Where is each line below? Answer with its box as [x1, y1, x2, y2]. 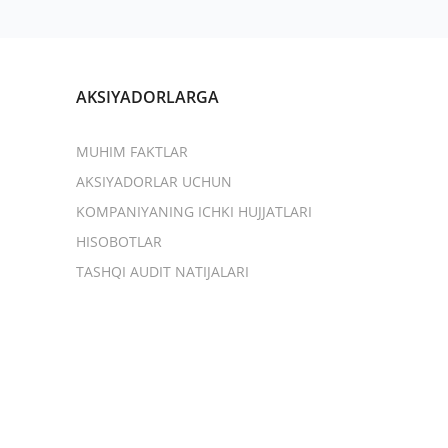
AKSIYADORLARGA [76, 86, 219, 108]
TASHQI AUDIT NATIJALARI [76, 262, 249, 281]
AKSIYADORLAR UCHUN [76, 172, 232, 191]
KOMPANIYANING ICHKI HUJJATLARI [76, 202, 312, 221]
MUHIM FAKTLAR [76, 142, 188, 161]
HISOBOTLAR [76, 232, 162, 251]
